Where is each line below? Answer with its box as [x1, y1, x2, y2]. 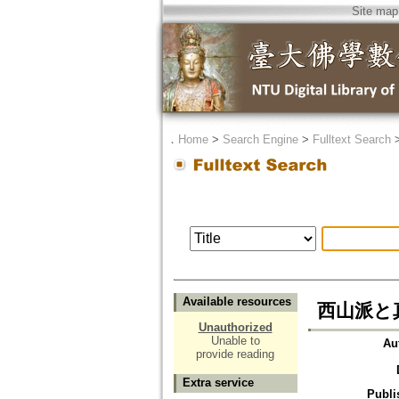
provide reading [196, 347, 274, 362]
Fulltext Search [312, 133, 391, 146]
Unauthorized [198, 321, 273, 335]
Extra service [182, 376, 254, 390]
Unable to [210, 334, 260, 348]
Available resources [182, 295, 291, 309]
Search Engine [222, 133, 298, 146]
